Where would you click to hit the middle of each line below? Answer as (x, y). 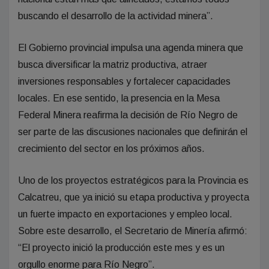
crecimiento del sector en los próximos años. (111, 148)
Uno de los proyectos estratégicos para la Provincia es (133, 180)
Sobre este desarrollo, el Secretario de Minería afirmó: (133, 231)
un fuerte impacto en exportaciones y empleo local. (125, 214)
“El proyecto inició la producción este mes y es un (121, 247)
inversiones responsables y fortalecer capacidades (124, 81)
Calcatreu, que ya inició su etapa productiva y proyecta (134, 197)
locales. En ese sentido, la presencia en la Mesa (119, 98)
